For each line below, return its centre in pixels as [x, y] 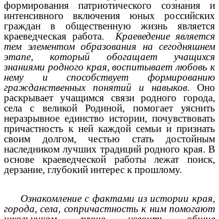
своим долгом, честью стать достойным [109, 139]
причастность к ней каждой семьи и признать [109, 129]
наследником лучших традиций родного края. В [109, 149]
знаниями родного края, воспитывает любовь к [109, 67]
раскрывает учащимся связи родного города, [109, 98]
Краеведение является [165, 36]
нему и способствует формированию [109, 77]
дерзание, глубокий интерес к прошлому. [93, 170]
